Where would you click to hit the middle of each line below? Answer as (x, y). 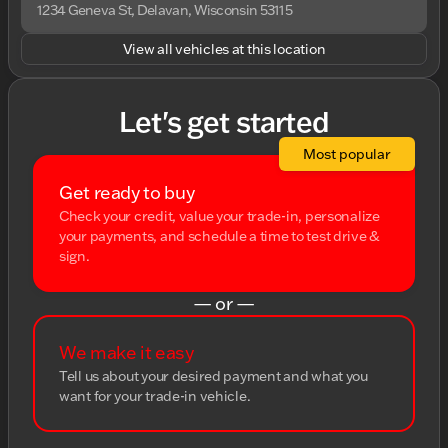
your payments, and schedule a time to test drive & (220, 236)
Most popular (347, 154)
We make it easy (126, 352)
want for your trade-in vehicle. (155, 396)
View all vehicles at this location (224, 49)
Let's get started (224, 121)
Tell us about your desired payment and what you (213, 376)
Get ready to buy (127, 192)
